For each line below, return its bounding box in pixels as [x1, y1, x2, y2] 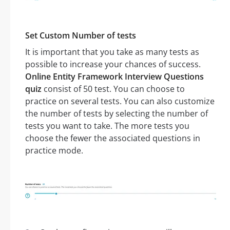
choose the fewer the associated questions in [25, 132, 200, 144]
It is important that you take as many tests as [25, 46, 199, 58]
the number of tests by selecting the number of [25, 108, 208, 120]
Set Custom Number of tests [25, 30, 136, 42]
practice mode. [25, 145, 83, 157]
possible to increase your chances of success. [25, 59, 201, 70]
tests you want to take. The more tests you [25, 120, 189, 132]
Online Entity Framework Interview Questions [25, 71, 204, 83]
